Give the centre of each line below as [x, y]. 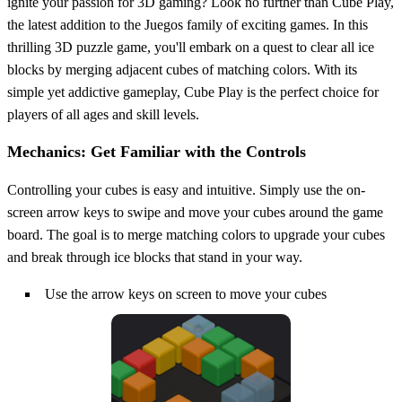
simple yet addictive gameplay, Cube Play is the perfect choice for [193, 92]
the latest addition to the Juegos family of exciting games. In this [188, 25]
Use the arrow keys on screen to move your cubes [186, 294]
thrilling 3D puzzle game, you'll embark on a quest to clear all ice [191, 48]
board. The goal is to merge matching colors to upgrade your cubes [196, 235]
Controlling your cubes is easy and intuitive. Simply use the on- [186, 190]
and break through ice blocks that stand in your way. [155, 258]
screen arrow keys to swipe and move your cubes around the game [195, 213]
